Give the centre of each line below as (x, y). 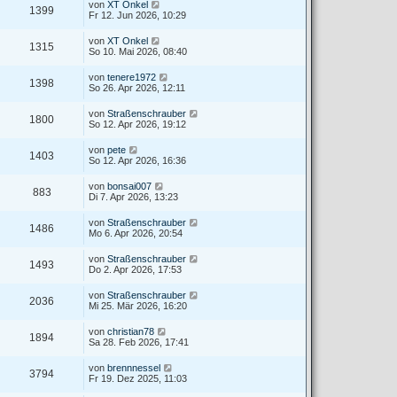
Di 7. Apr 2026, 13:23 (133, 197)
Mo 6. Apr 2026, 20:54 (136, 233)
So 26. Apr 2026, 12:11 (137, 88)
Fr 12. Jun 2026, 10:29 (137, 15)
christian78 (131, 331)
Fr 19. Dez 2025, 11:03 (138, 378)
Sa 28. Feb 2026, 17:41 (139, 342)
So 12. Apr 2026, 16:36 (137, 160)
